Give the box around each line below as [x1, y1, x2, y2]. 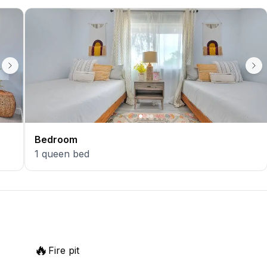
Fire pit [48, 244, 79, 256]
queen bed [42, 148, 89, 160]
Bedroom [35, 133, 77, 145]
